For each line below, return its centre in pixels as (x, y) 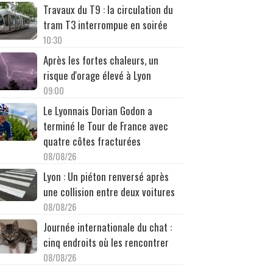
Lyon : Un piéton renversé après (106, 176)
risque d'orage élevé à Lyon (97, 75)
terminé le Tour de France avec (105, 126)
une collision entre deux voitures (109, 191)
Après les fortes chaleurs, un (101, 60)
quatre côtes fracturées (92, 141)
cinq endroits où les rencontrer (106, 242)
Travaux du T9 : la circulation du (108, 9)
